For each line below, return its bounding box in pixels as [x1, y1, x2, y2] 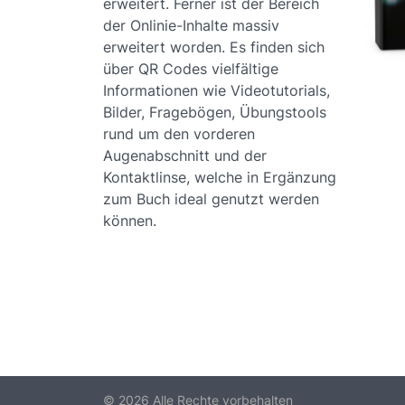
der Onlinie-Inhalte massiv [103, 16, 279, 34]
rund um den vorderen [103, 125, 255, 143]
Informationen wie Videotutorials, [103, 81, 330, 99]
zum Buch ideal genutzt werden [103, 190, 319, 208]
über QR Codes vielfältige [103, 60, 278, 78]
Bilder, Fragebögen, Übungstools [103, 103, 326, 121]
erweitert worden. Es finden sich [103, 38, 325, 56]
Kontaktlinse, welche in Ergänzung [103, 168, 336, 186]
